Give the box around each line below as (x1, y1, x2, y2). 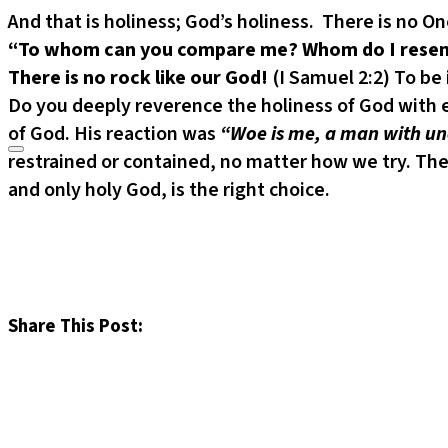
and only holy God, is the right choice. (8, 175, 330, 204)
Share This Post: (8, 312, 143, 339)
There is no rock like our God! (8, 63, 272, 92)
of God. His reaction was (8, 119, 220, 148)
